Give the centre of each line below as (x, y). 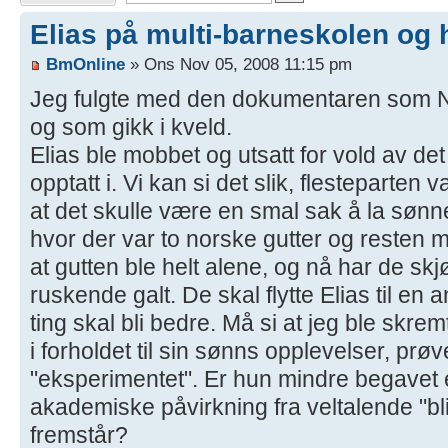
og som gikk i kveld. (131, 127)
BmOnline (85, 64)
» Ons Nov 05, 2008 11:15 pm (238, 64)
